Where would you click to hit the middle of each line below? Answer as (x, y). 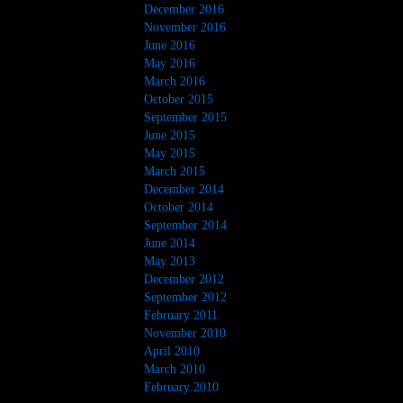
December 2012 (184, 279)
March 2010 (175, 369)
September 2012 (185, 297)
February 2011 (181, 315)
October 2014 (179, 207)
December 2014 (184, 189)
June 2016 (170, 45)
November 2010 (185, 333)
